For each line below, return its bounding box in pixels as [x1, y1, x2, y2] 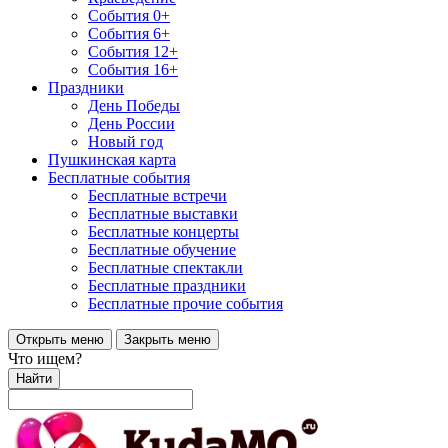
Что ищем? [8, 350, 82, 367]
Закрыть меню [124, 332, 211, 347]
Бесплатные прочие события [88, 295, 283, 312]
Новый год [88, 133, 163, 150]
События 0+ [88, 7, 170, 24]
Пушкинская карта [48, 151, 176, 168]
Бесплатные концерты [88, 223, 239, 240]
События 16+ [88, 61, 178, 78]
